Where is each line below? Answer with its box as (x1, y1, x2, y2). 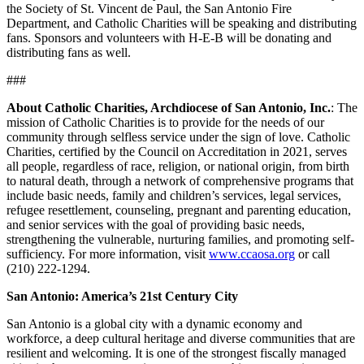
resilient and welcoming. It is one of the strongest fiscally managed (6, 346, 346, 361)
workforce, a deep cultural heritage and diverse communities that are (6, 331, 355, 346)
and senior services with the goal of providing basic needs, (6, 218, 305, 232)
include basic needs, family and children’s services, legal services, (6, 188, 341, 203)
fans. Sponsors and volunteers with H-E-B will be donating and (6, 31, 331, 45)
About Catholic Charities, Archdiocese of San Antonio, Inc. (6, 101, 331, 115)
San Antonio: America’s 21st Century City (6, 289, 238, 304)
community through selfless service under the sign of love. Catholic (6, 130, 350, 145)
